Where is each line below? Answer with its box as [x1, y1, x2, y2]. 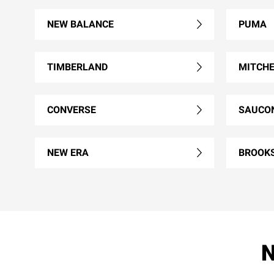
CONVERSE [47, 103, 96, 116]
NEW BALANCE [47, 18, 114, 30]
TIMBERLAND [47, 61, 108, 73]
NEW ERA [47, 146, 89, 158]
